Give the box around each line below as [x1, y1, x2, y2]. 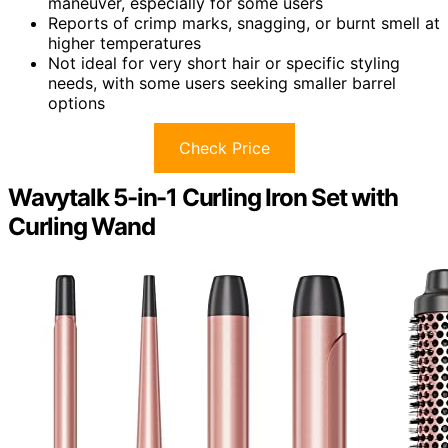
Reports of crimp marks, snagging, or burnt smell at [48, 13, 440, 34]
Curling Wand [8, 212, 155, 242]
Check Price [178, 138, 270, 159]
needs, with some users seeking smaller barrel [48, 73, 396, 94]
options [48, 93, 105, 114]
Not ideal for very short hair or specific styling [48, 53, 400, 74]
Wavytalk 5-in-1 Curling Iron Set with [8, 183, 398, 213]
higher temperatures [48, 33, 201, 54]
